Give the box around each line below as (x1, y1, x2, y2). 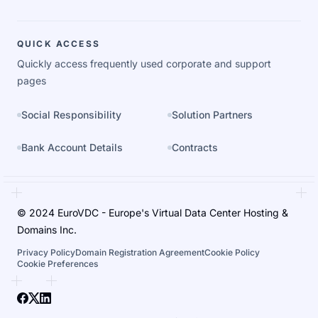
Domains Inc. (17, 223, 77, 236)
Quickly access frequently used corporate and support (17, 57, 271, 70)
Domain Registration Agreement (75, 246, 204, 258)
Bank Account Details (21, 141, 123, 153)
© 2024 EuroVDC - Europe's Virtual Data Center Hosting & (17, 206, 288, 219)
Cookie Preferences (17, 258, 98, 269)
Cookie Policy (204, 246, 260, 258)
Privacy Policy (17, 246, 75, 258)
